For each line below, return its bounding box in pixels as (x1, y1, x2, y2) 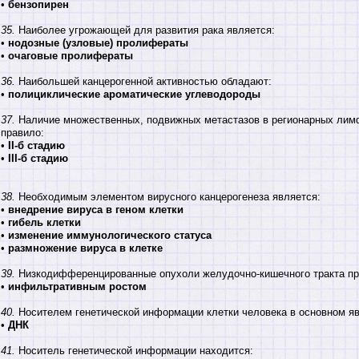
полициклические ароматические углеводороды (8, 88, 260, 101)
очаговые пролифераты (8, 50, 133, 63)
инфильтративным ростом (8, 280, 147, 293)
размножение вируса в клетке (8, 242, 163, 255)
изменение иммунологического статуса (8, 229, 212, 242)
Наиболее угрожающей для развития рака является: (15, 24, 275, 37)
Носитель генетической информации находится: (15, 345, 253, 357)
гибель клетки (8, 216, 81, 229)
